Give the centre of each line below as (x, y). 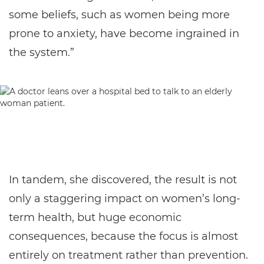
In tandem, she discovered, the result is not (123, 180)
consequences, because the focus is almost (123, 236)
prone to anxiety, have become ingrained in (124, 34)
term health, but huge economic (95, 217)
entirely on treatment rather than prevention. (128, 255)
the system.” (42, 52)
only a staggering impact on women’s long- (125, 199)
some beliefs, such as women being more (119, 15)
